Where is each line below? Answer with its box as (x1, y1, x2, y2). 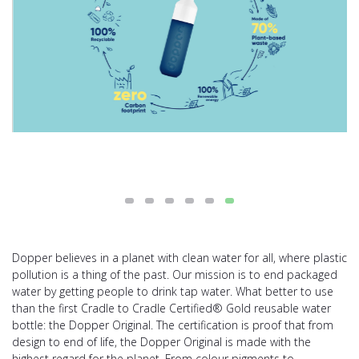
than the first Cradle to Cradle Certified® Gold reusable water (12, 300, 331, 316)
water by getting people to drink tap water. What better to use (12, 283, 333, 299)
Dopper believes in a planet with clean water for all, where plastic (12, 249, 347, 265)
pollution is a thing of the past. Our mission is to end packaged (12, 266, 337, 282)
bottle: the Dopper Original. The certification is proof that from (12, 317, 333, 333)
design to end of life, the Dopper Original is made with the (12, 333, 311, 349)
